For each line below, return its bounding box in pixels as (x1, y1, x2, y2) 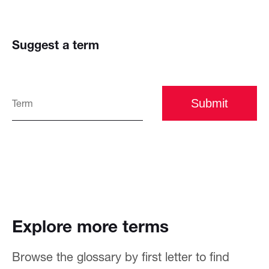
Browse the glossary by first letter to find (12, 250, 229, 264)
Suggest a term (12, 38, 99, 52)
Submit (191, 97, 228, 110)
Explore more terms (12, 216, 169, 236)
